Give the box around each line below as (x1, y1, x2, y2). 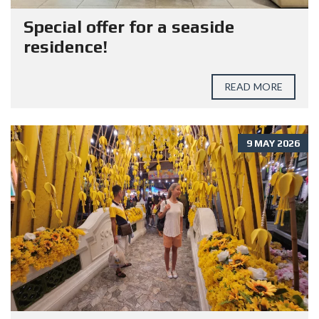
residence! (23, 36, 108, 56)
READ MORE (224, 80, 283, 93)
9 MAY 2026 (246, 137, 300, 149)
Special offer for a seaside (23, 16, 234, 36)
